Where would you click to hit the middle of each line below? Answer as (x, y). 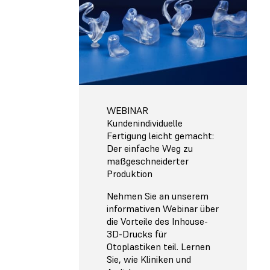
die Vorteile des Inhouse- (157, 221)
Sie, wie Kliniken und (149, 259)
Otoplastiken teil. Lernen (159, 246)
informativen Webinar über (163, 208)
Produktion (130, 173)
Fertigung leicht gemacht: (160, 135)
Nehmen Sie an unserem (158, 196)
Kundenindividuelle (145, 123)
